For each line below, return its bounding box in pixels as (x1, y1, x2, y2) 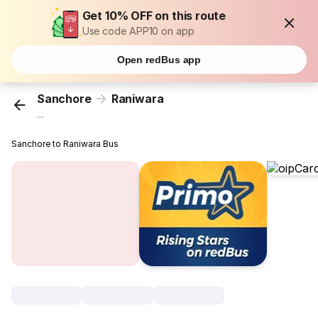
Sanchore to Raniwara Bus (11, 138, 119, 150)
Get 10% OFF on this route (82, 9, 226, 23)
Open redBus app (116, 54, 202, 65)
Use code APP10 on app (82, 25, 194, 37)
